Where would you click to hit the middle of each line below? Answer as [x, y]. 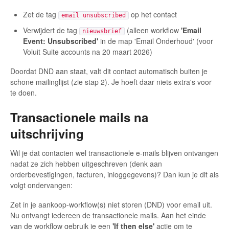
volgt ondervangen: [41, 185]
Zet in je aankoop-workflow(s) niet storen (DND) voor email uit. [111, 204]
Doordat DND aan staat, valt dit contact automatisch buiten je [109, 71]
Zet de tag [41, 15]
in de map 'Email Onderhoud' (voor [156, 41]
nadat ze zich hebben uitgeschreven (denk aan [86, 163]
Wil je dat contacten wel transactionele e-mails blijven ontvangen [114, 153]
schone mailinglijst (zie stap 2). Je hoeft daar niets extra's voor [111, 82]
